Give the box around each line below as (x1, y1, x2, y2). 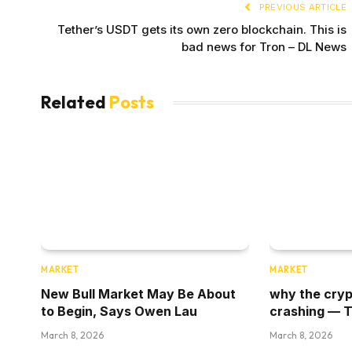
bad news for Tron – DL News (181, 39, 346, 55)
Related (41, 91, 109, 114)
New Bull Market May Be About (41, 286, 236, 302)
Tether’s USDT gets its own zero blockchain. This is (57, 22, 346, 38)
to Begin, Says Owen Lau (41, 303, 197, 320)
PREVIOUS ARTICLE (256, 2, 346, 13)
